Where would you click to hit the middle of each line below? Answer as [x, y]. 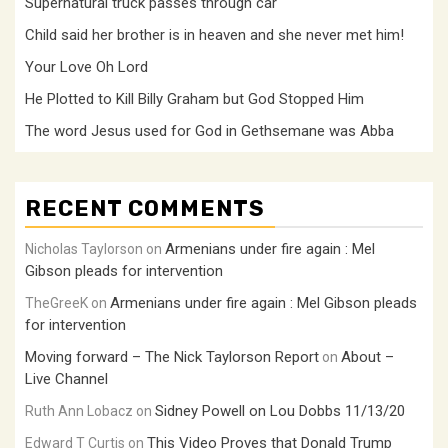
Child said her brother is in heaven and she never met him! [214, 35]
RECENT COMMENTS [145, 208]
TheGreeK [56, 303]
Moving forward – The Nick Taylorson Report [172, 357]
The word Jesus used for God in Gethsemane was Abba [209, 131]
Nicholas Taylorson [84, 249]
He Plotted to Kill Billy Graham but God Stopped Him [194, 99]
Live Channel [66, 379]
